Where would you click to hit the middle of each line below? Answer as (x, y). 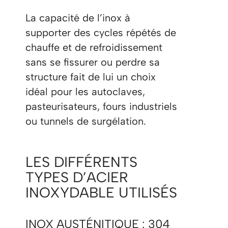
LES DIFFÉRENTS (81, 162)
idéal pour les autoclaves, (85, 92)
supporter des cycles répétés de (101, 33)
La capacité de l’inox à (78, 18)
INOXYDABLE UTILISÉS (101, 193)
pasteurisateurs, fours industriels (101, 107)
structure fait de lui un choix (91, 77)
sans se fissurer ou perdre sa (93, 62)
